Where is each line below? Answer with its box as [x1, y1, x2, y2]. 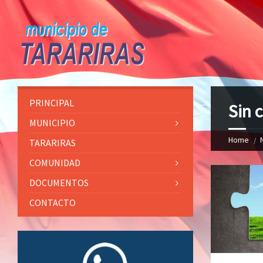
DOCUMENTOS [29, 176, 89, 188]
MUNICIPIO [29, 116, 75, 129]
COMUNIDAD [29, 156, 80, 168]
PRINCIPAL [29, 96, 74, 109]
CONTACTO [29, 196, 76, 208]
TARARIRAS [29, 136, 76, 149]
